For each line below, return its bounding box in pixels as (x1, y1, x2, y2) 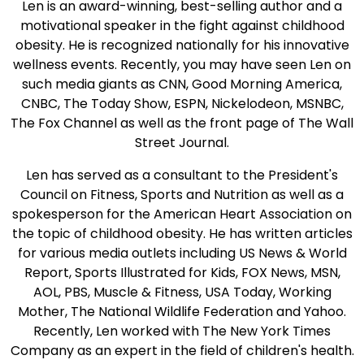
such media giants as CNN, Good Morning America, (22, 74, 342, 93)
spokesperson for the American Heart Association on (12, 204, 352, 223)
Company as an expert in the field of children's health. (10, 340, 354, 360)
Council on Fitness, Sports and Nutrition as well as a (20, 184, 344, 204)
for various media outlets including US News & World (17, 243, 347, 262)
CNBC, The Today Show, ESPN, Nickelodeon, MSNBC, (20, 93, 344, 113)
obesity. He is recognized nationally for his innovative (15, 35, 349, 54)
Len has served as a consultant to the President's (26, 165, 338, 184)
